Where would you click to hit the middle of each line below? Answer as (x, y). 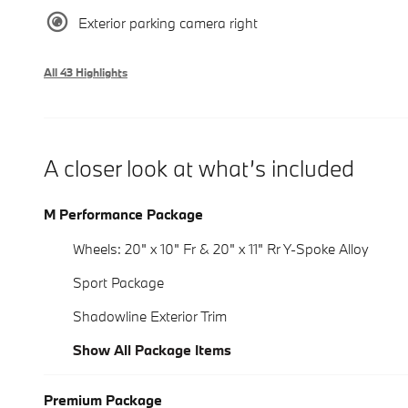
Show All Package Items (152, 350)
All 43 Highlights (86, 72)
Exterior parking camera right (168, 22)
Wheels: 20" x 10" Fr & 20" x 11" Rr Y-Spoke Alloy (221, 249)
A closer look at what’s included (199, 168)
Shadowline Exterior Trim (150, 316)
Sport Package (118, 283)
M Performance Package (123, 214)
